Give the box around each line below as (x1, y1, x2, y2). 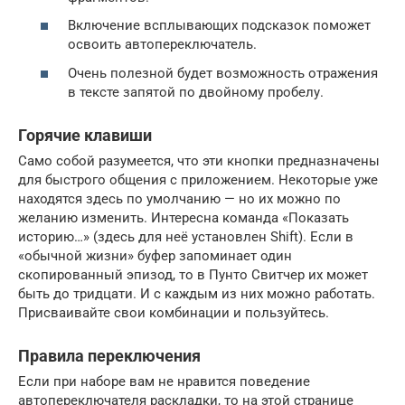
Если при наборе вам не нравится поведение (18, 372, 310, 390)
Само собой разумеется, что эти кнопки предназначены (18, 152, 380, 169)
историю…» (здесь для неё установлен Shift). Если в (18, 228, 353, 245)
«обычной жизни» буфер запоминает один (18, 247, 292, 264)
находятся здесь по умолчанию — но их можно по (18, 190, 341, 207)
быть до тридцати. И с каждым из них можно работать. (18, 285, 375, 302)
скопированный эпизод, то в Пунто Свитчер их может (18, 266, 368, 283)
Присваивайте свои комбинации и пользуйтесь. (18, 304, 329, 321)
